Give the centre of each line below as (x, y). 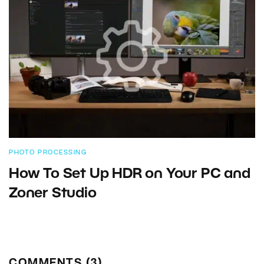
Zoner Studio (53, 194)
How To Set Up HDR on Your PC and (130, 175)
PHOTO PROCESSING (48, 153)
